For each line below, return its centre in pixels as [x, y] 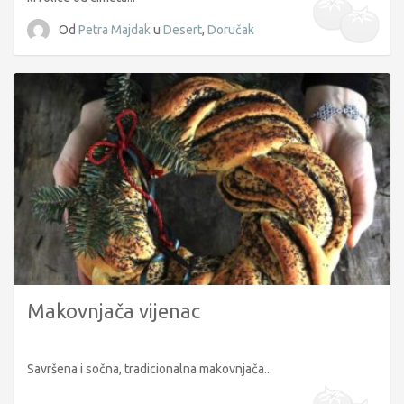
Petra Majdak [116, 30]
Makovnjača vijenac [114, 311]
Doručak [231, 30]
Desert [183, 30]
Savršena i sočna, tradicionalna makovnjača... [150, 369]
